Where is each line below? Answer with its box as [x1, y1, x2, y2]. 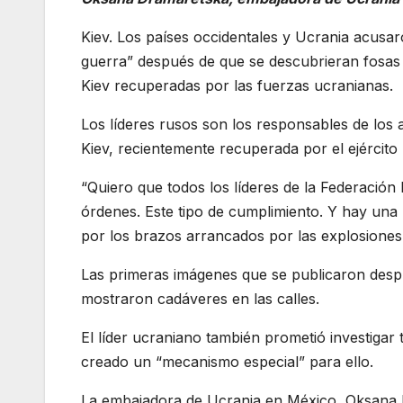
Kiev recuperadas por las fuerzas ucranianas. [81, 76, 393, 94]
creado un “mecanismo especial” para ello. [81, 352, 373, 371]
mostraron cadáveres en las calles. [81, 289, 319, 308]
